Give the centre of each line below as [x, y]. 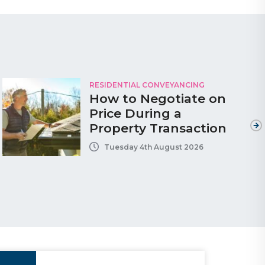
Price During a [135, 114]
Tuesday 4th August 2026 [153, 147]
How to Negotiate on [157, 99]
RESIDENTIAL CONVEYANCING [147, 85]
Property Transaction [158, 128]
